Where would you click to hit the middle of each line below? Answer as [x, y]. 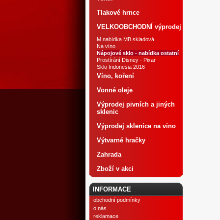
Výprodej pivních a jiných [136, 104]
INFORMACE [112, 189]
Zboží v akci [115, 169]
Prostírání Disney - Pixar [126, 60]
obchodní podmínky [117, 200]
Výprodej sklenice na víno [136, 126]
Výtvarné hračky [121, 140]
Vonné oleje [115, 90]
